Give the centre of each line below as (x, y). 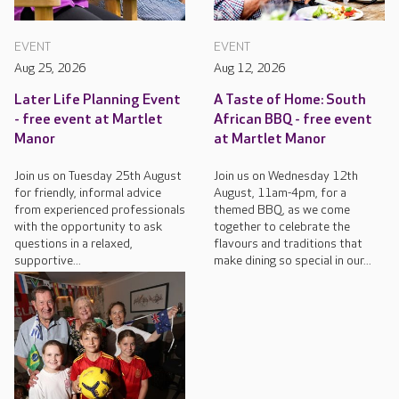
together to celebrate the (282, 227)
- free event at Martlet (89, 120)
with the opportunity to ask (88, 227)
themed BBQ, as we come (282, 210)
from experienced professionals (100, 210)
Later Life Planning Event (98, 101)
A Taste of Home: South (290, 101)
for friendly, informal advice (88, 193)
